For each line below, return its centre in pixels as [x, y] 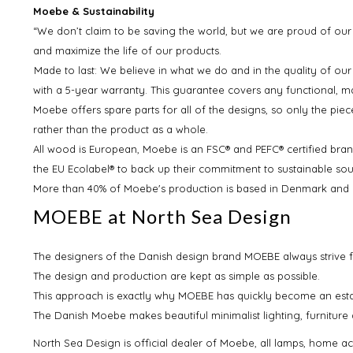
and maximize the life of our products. [127, 50]
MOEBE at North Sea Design [162, 216]
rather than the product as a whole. [121, 129]
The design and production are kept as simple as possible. [176, 275]
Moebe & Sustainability [94, 11]
